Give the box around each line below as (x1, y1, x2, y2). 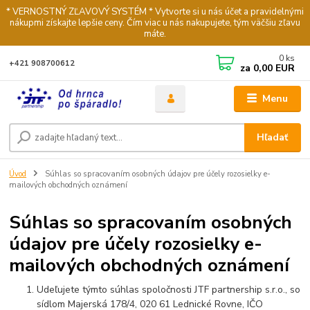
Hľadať (257, 130, 289, 144)
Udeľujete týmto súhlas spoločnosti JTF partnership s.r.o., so (37, 283, 301, 297)
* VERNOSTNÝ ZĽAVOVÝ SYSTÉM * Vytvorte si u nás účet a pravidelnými (6, 5, 304, 18)
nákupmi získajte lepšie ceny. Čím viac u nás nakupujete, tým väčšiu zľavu (10, 16, 300, 29)
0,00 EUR (250, 61, 295, 75)
